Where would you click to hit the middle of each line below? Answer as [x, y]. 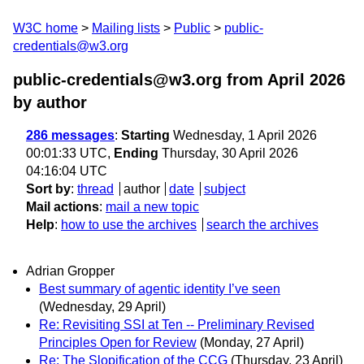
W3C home [45, 28]
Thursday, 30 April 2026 [228, 153]
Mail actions [63, 207]
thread [95, 189]
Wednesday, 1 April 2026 [243, 135]
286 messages [70, 135]
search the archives [262, 225]
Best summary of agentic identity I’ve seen [160, 289]
